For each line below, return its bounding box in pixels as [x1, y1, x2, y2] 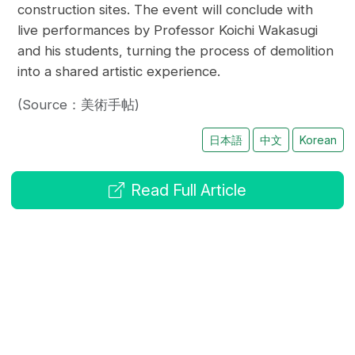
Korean [299, 133, 337, 147]
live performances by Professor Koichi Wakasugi [17, 22, 319, 39]
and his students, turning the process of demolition [17, 43, 334, 59]
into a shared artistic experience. [17, 63, 221, 80]
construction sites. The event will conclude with [17, 2, 314, 18]
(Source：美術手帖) [17, 97, 140, 113]
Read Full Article [131, 181, 246, 200]
